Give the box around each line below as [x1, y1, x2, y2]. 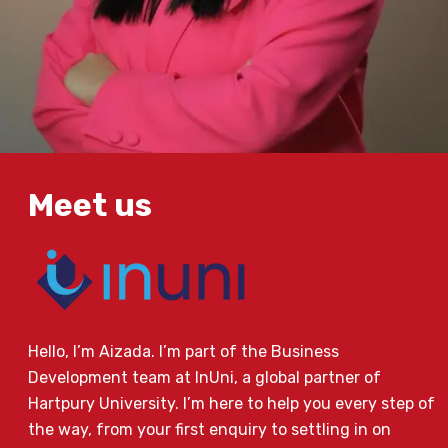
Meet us [28, 186, 152, 225]
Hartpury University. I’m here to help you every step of [28, 394, 435, 414]
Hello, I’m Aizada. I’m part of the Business [28, 342, 339, 362]
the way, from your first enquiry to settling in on [28, 420, 391, 440]
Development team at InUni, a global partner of [28, 368, 381, 388]
